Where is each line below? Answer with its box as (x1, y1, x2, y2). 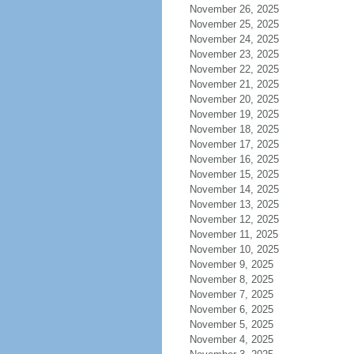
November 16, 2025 (189, 153, 279, 165)
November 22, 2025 (189, 63, 279, 75)
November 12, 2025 (189, 213, 279, 225)
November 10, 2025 (189, 243, 279, 255)
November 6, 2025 (189, 303, 273, 315)
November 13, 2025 (189, 198, 279, 210)
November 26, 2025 (189, 3, 279, 15)
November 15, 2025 (189, 168, 279, 180)
